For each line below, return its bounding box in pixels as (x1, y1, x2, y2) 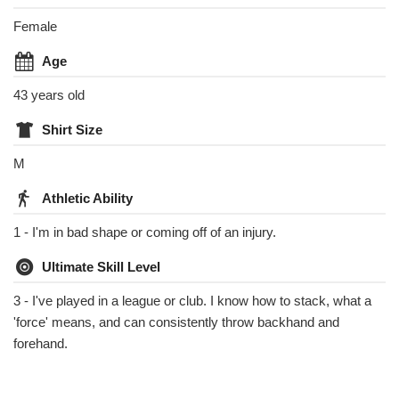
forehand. (13, 336, 68, 351)
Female (13, 19, 57, 34)
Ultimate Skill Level (42, 259, 160, 274)
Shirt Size (42, 122, 102, 137)
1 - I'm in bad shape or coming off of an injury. (13, 224, 276, 240)
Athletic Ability (42, 191, 133, 206)
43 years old (13, 87, 85, 102)
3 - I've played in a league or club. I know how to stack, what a (13, 293, 371, 308)
